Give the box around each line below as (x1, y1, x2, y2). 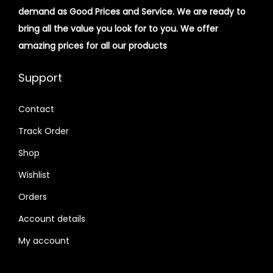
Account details (18, 212, 85, 225)
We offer (180, 22, 218, 35)
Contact (18, 102, 54, 115)
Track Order (18, 124, 69, 137)
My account (18, 234, 69, 247)
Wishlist (18, 168, 50, 181)
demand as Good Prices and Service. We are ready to (18, 5, 246, 18)
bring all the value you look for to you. (18, 22, 180, 35)
